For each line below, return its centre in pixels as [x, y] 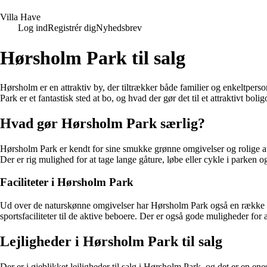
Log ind [33, 28]
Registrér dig [72, 28]
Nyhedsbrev [119, 28]
